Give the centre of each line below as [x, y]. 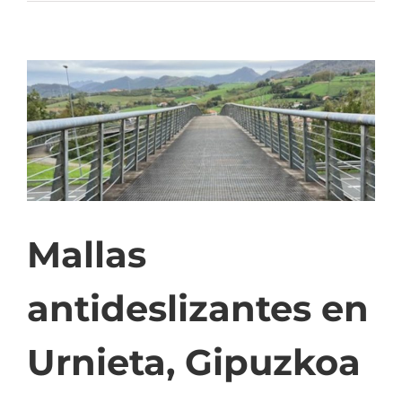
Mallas [87, 255]
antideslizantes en [198, 309]
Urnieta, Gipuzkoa [194, 363]
